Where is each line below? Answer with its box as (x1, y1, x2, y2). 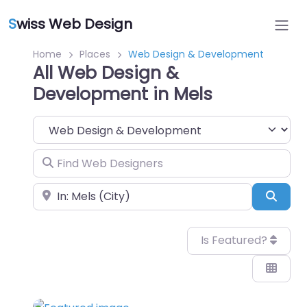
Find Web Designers (32, 150, 138, 167)
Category (32, 116, 84, 132)
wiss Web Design (16, 14, 132, 34)
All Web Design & (33, 61, 178, 85)
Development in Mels (33, 82, 212, 106)
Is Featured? (200, 232, 270, 249)
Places (79, 47, 110, 61)
